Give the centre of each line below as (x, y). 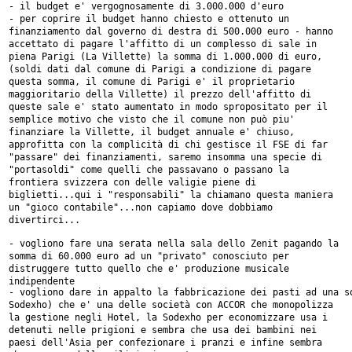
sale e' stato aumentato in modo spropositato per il (187, 106)
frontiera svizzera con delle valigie (110, 182)
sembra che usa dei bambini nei (234, 330)
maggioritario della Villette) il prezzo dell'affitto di (159, 94)
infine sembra (286, 342)
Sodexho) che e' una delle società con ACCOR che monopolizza (170, 304)
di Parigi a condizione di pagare (223, 69)
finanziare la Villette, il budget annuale (124, 132)
